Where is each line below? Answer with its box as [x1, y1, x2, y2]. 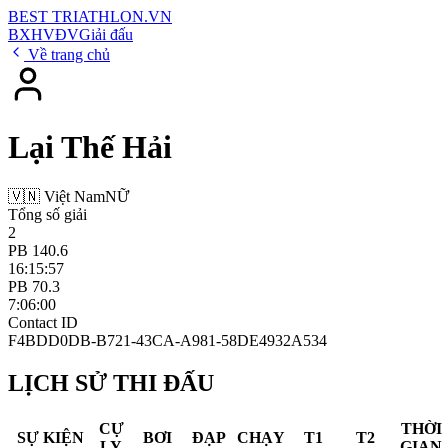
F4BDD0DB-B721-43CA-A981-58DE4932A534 [8, 331, 327, 349]
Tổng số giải [8, 205, 87, 223]
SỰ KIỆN [16, 428, 84, 446]
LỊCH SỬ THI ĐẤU [8, 369, 214, 396]
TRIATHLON [52, 8, 144, 25]
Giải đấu [79, 26, 133, 43]
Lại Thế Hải [8, 129, 172, 166]
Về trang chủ [24, 46, 110, 63]
